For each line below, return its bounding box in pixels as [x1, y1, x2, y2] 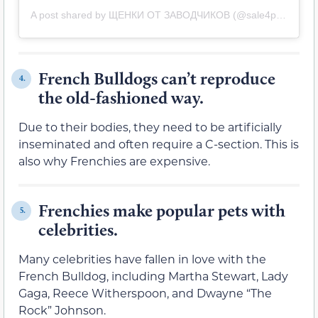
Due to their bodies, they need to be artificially [18, 119, 282, 134]
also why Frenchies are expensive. [18, 153, 210, 168]
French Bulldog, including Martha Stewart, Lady [18, 268, 288, 283]
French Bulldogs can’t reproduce [38, 67, 275, 89]
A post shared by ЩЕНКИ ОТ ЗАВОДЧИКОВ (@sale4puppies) [276, 9, 286, 21]
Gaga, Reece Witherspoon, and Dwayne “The [18, 285, 272, 300]
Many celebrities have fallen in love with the [18, 251, 266, 266]
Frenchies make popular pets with [38, 199, 285, 221]
